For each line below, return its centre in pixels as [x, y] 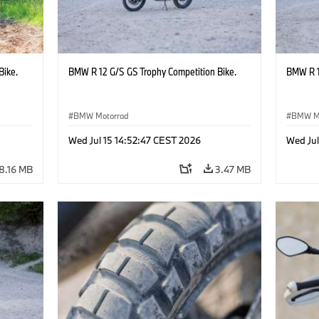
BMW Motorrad [101, 115]
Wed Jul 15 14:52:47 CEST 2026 [134, 140]
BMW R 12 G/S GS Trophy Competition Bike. [152, 71]
